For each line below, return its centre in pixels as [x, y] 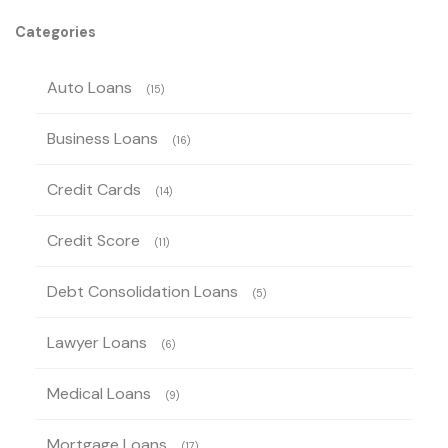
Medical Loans [99, 393]
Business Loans [102, 138]
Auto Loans [89, 87]
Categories [55, 31]
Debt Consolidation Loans [142, 291]
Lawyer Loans [97, 342]
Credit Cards [94, 189]
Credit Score [93, 240]
